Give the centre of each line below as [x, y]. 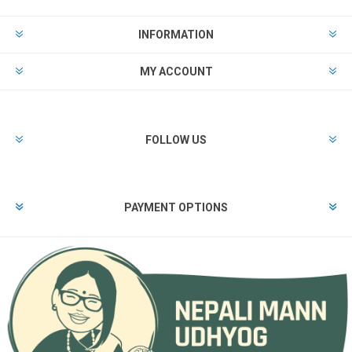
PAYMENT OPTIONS [176, 207]
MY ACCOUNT [176, 71]
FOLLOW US [176, 139]
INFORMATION [176, 34]
